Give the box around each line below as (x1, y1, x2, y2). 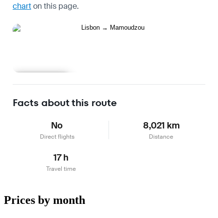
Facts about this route (13, 95, 117, 109)
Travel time (46, 164, 76, 173)
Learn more (22, 77, 60, 85)
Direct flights (39, 132, 74, 141)
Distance (149, 132, 173, 141)
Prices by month (4, 193, 85, 206)
